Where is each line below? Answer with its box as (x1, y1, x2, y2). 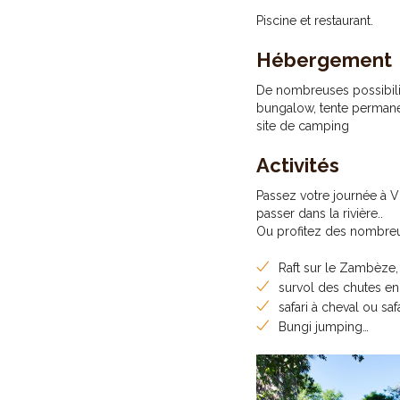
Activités (256, 154, 339, 177)
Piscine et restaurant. (256, 13, 373, 28)
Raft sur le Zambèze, (279, 261, 398, 275)
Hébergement (256, 48, 392, 71)
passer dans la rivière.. (256, 206, 383, 221)
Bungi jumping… (279, 320, 369, 334)
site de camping (256, 119, 349, 133)
